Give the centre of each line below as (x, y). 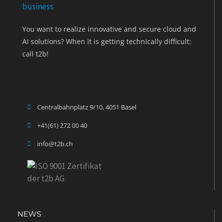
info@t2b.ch (55, 143)
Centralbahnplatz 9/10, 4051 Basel (87, 107)
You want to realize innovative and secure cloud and (109, 29)
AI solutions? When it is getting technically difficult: (107, 42)
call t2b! (35, 54)
